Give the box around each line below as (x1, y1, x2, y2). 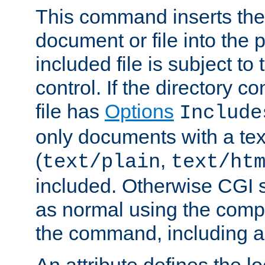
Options (105, 99, 174, 122)
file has (35, 99, 105, 122)
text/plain (42, 150, 160, 173)
